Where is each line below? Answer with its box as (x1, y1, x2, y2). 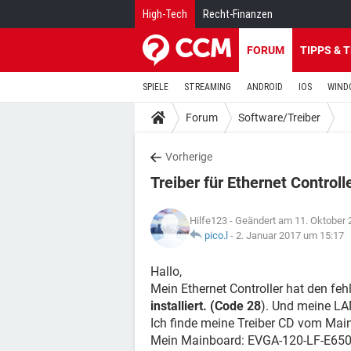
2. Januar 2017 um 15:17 (236, 230, 344, 241)
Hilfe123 (190, 215, 227, 226)
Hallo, (150, 264, 182, 279)
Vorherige (165, 150, 212, 163)
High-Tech (143, 8, 187, 20)
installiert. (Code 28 (150, 299, 261, 313)
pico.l (204, 230, 228, 241)
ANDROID (247, 81, 283, 92)
